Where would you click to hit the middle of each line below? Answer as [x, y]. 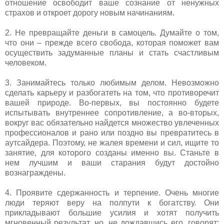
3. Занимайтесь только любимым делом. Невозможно [112, 82]
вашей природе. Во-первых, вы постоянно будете [112, 102]
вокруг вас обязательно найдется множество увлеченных [112, 122]
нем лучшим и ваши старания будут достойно [112, 162]
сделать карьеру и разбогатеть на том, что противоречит [112, 92]
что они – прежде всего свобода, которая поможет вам [112, 42]
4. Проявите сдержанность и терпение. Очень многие [112, 192]
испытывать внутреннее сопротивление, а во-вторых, [112, 112]
